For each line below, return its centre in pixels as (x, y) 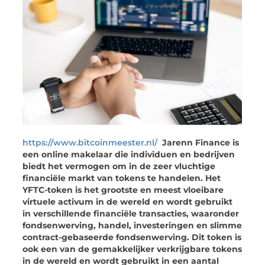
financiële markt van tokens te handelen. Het (122, 178)
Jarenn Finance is (198, 142)
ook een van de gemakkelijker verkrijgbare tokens (132, 249)
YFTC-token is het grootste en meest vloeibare (123, 190)
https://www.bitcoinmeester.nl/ (90, 142)
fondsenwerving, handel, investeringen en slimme (132, 225)
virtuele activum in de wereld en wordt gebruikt (128, 201)
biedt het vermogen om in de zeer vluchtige (119, 166)
